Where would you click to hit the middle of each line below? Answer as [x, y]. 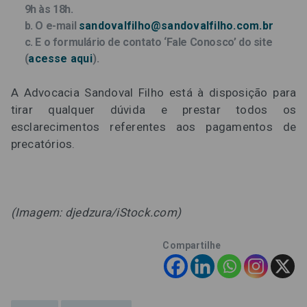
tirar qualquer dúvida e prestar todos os [153, 110]
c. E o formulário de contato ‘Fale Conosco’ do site [148, 42]
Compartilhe [192, 246]
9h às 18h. [49, 10]
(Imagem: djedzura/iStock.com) [96, 213]
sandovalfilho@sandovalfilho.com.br [176, 26]
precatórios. [43, 144]
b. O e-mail [51, 26]
